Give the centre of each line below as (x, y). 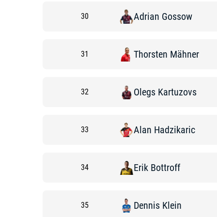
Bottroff (165, 168)
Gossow (177, 16)
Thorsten (151, 54)
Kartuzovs (177, 92)
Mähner (185, 54)
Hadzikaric (175, 130)
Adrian (147, 16)
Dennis (147, 205)
